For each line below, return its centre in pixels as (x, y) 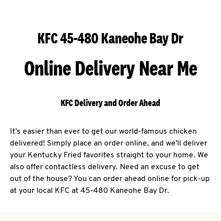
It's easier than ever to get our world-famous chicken (103, 132)
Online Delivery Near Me (110, 68)
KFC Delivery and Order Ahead (110, 103)
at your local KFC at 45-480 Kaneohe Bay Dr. (90, 191)
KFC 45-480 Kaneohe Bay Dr (110, 38)
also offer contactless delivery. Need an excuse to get (105, 167)
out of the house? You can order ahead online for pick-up (110, 179)
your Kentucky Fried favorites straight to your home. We (109, 156)
